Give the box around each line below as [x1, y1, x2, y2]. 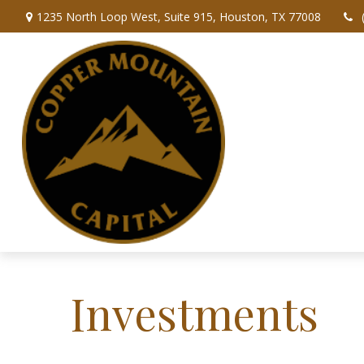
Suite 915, [163, 8, 216, 24]
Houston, [219, 8, 268, 24]
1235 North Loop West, [36, 8, 164, 24]
